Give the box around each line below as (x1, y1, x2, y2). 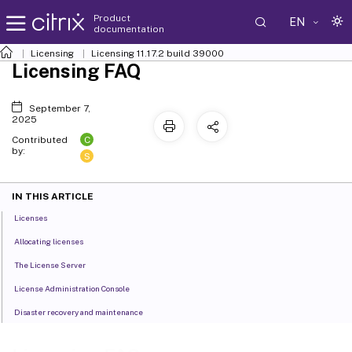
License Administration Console (14, 284, 130, 294)
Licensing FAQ (12, 60, 141, 82)
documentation (93, 23, 164, 35)
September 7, (28, 103, 90, 114)
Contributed (12, 134, 68, 145)
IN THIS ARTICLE (12, 191, 93, 203)
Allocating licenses (14, 236, 84, 247)
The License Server (14, 260, 86, 270)
